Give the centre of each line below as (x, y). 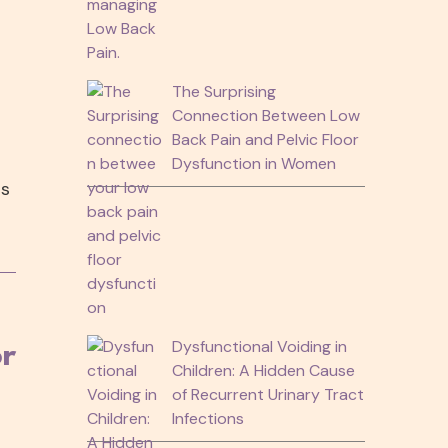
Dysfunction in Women (253, 163)
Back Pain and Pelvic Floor (265, 139)
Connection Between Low (265, 115)
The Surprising (223, 91)
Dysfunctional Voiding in (259, 346)
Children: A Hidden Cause (263, 370)
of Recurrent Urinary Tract (267, 394)
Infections (207, 418)
